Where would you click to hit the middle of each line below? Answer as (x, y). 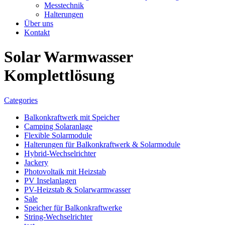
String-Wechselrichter (58, 216)
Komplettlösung (59, 76)
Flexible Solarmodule (58, 135)
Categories (21, 100)
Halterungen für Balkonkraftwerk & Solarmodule (102, 144)
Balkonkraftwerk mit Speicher (72, 117)
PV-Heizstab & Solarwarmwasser (77, 189)
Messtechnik (64, 5)
